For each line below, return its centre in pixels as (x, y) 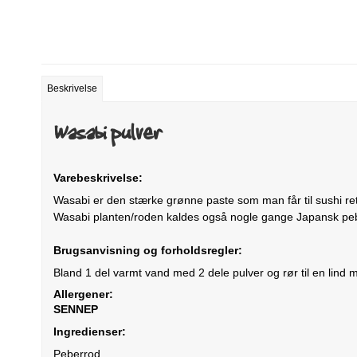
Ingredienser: (90, 331)
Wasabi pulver (115, 133)
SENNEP (76, 309)
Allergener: (83, 294)
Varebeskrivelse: (98, 177)
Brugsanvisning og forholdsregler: (148, 250)
